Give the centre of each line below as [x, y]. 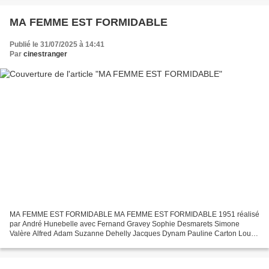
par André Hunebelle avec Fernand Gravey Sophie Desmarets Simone [125, 224]
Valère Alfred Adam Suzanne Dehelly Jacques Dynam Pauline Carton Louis [133, 234]
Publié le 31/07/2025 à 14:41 [57, 44]
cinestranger [45, 54]
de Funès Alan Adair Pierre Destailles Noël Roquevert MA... [107, 243]
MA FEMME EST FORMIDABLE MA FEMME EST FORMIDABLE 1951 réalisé [134, 215]
